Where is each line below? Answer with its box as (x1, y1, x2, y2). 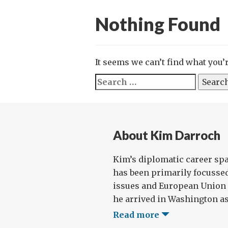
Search (95, 75, 125, 85)
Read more (113, 210, 161, 220)
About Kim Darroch (113, 128, 220, 142)
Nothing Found (95, 13, 220, 35)
